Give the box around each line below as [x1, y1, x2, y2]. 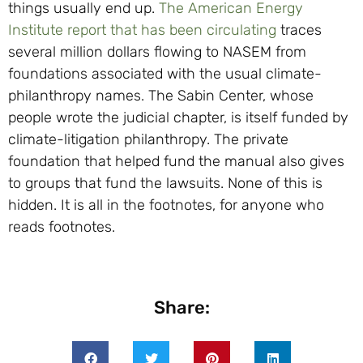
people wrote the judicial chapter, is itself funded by [8, 109, 348, 127]
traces [276, 21, 322, 40]
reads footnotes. [8, 218, 115, 237]
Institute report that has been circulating [8, 21, 276, 40]
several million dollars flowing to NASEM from [8, 43, 306, 62]
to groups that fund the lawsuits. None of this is [8, 174, 322, 193]
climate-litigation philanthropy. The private [8, 130, 288, 149]
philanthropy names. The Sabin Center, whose [8, 87, 314, 105]
